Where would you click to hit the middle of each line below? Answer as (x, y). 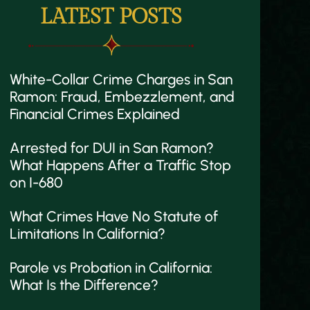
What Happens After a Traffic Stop (120, 165)
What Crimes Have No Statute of (114, 216)
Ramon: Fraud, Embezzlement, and (122, 97)
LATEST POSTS (111, 17)
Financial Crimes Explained (95, 114)
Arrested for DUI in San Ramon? (112, 148)
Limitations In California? (88, 234)
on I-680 (36, 182)
